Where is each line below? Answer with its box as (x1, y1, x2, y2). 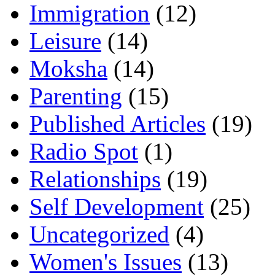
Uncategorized (29, 221, 169, 248)
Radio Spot (29, 138, 138, 165)
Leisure (29, 28, 101, 55)
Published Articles (29, 110, 206, 137)
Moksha (29, 55, 107, 82)
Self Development (29, 193, 204, 220)
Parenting (29, 83, 122, 110)
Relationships (29, 166, 161, 193)
